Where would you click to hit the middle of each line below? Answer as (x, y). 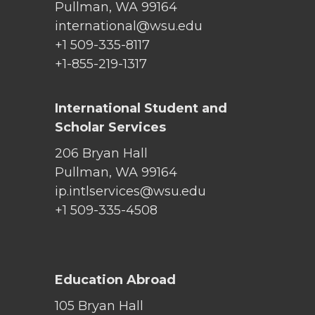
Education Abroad (115, 279)
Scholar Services (110, 127)
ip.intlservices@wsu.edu (130, 191)
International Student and (141, 108)
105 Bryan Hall (99, 306)
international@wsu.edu (129, 26)
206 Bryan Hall (101, 153)
